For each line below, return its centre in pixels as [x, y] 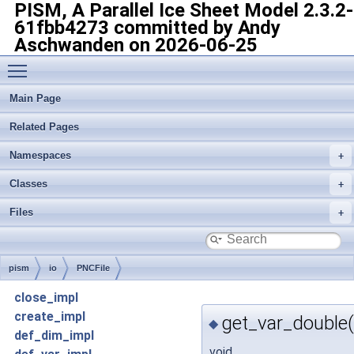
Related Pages [44, 127]
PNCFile [93, 268]
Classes [28, 184]
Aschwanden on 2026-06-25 [136, 45]
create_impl [50, 316]
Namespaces [40, 155]
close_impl [46, 298]
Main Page [35, 98]
